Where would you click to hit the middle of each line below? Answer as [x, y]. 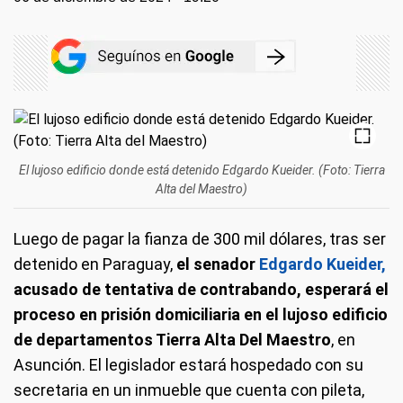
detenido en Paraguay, [93, 264]
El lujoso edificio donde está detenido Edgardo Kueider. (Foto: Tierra [201, 170]
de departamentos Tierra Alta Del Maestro [172, 340]
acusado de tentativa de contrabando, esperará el [201, 289]
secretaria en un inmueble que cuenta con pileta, [189, 390]
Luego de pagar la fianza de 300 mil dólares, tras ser [200, 239]
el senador [214, 264]
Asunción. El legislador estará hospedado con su [188, 365]
